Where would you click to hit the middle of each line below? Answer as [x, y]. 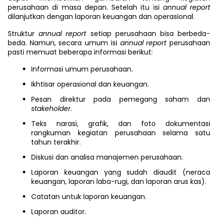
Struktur [23, 34]
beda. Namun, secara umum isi [64, 43]
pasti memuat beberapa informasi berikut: [80, 52]
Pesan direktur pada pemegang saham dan [121, 99]
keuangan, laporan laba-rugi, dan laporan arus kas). [119, 182]
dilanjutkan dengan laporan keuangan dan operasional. [101, 17]
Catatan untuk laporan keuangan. [89, 197]
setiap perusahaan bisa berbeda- [150, 34]
